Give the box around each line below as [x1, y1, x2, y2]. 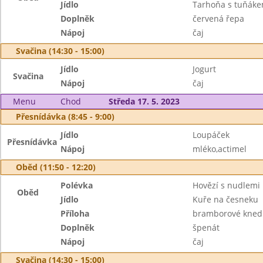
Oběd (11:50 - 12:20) [16, 161, 96, 173]
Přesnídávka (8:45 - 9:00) [16, 111, 114, 122]
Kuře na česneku [192, 194, 258, 205]
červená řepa [192, 13, 244, 24]
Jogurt [192, 63, 216, 75]
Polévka [60, 180, 93, 191]
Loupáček [192, 129, 230, 140]
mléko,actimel [192, 143, 247, 154]
